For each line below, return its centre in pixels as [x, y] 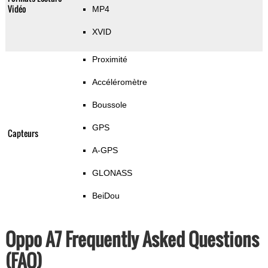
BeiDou [106, 196]
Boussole [109, 105]
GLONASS [112, 173]
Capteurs [23, 133]
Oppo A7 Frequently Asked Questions [132, 239]
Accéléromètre [119, 82]
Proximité [109, 60]
